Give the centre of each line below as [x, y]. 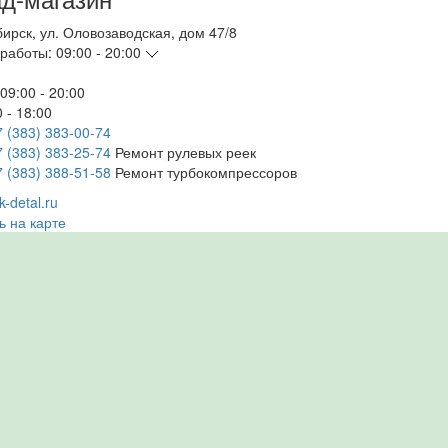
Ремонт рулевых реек [185, 152]
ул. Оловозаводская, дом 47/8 [138, 32]
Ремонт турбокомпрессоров [205, 172]
